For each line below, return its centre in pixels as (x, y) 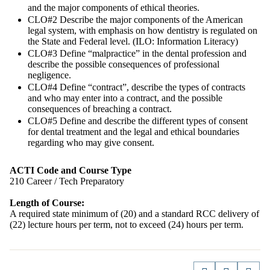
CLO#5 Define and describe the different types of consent (138, 121)
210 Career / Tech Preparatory (67, 181)
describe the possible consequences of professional (124, 64)
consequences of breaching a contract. (100, 109)
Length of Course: (47, 203)
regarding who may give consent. (91, 143)
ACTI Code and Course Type (71, 170)
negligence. (49, 75)
